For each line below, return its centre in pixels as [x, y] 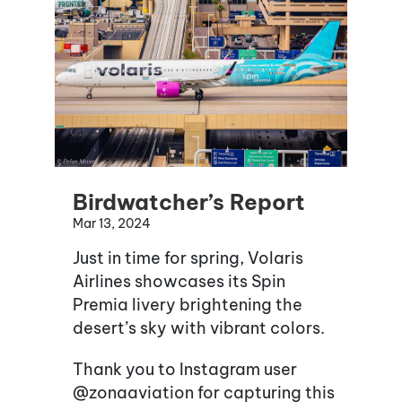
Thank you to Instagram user [185, 370]
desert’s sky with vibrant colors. [199, 328]
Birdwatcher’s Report [189, 202]
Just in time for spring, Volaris [188, 258]
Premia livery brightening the [188, 305]
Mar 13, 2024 [112, 224]
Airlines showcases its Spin [179, 282]
